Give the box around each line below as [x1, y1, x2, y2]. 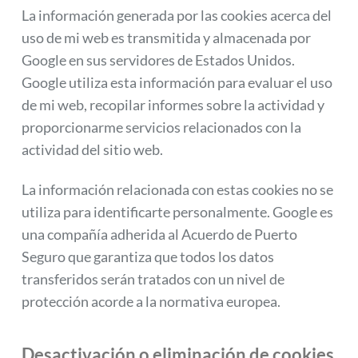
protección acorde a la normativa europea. [22, 292, 280, 310]
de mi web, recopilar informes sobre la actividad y [22, 96, 324, 113]
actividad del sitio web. [22, 141, 163, 158]
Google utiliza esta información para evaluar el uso [22, 74, 332, 91]
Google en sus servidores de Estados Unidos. [22, 51, 295, 69]
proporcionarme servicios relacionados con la [22, 118, 301, 136]
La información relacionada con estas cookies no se [22, 181, 333, 198]
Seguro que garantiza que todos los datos [22, 248, 274, 265]
